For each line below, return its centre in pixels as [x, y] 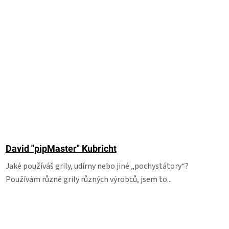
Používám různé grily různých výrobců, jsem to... [88, 179]
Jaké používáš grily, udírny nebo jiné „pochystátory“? [97, 166]
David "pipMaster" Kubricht [61, 148]
